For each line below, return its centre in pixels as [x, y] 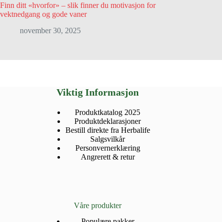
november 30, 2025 [50, 30]
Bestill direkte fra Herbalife [108, 130]
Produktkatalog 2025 [108, 112]
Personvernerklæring [108, 148]
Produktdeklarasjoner [108, 121]
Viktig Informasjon [98, 92]
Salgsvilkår [108, 139]
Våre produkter [98, 205]
